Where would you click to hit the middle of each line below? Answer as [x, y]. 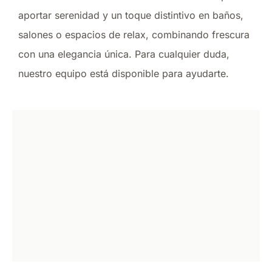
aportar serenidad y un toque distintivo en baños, [131, 15]
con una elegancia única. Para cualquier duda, [124, 54]
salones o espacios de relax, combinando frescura [134, 34]
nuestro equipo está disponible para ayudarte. [124, 73]
